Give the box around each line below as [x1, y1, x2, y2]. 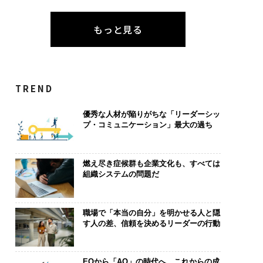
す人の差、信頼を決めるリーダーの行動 [82, 218, 220, 228]
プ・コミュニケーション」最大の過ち [82, 120, 213, 130]
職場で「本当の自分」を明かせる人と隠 [82, 208, 220, 217]
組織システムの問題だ [82, 169, 159, 178]
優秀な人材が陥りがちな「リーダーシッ [82, 110, 220, 119]
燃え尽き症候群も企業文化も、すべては [82, 159, 220, 168]
